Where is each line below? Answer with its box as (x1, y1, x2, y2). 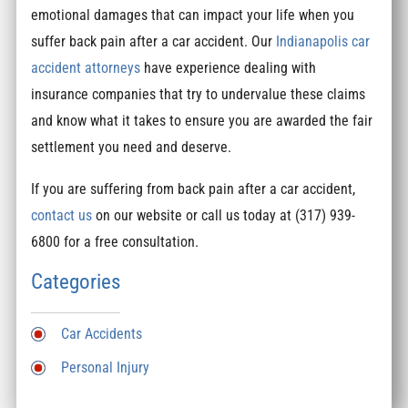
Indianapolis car (276, 33, 371, 51)
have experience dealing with (140, 59, 317, 77)
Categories (31, 270, 121, 295)
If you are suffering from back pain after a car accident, (31, 179, 356, 198)
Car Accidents (61, 324, 143, 342)
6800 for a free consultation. (31, 232, 199, 250)
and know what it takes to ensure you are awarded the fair (31, 112, 373, 130)
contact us (31, 206, 93, 224)
